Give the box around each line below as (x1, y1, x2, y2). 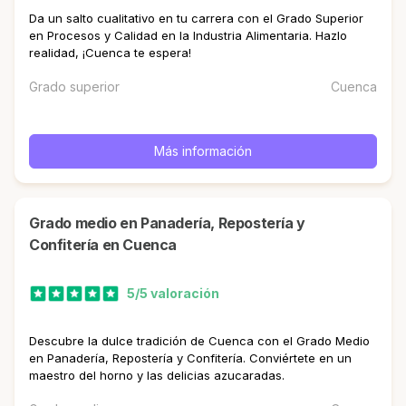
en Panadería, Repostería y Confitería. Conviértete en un (29, 350, 352, 365)
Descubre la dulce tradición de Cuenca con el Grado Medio (29, 333, 370, 348)
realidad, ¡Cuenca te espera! (29, 44, 191, 60)
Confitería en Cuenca (29, 236, 177, 254)
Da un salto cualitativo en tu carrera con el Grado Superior (29, 10, 363, 25)
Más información (154, 142, 252, 159)
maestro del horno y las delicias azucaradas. (29, 367, 285, 382)
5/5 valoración (127, 285, 219, 302)
